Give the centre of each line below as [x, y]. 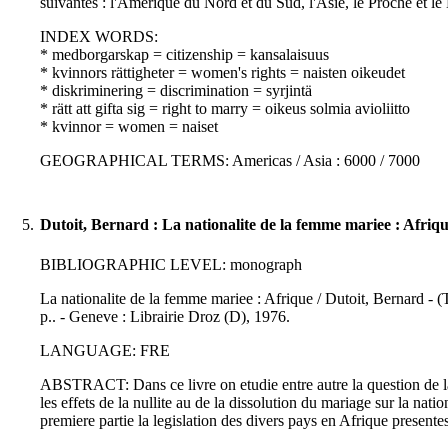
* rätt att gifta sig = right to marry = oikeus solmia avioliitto [225, 109]
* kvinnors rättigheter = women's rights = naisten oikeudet [222, 73]
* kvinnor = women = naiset [129, 127]
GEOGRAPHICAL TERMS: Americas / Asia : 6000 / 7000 [230, 161]
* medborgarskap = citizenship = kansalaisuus [184, 55]
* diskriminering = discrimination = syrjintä [176, 91]
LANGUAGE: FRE [105, 351]
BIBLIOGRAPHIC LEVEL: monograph [171, 265]
